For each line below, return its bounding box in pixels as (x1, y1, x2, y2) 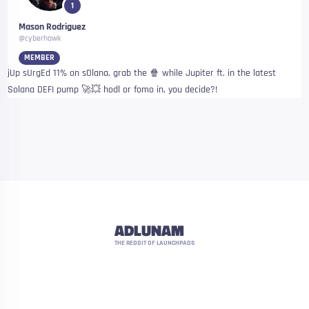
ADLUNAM (114, 219, 184, 242)
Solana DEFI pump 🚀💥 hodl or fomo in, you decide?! (8, 83, 218, 96)
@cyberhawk (18, 33, 61, 43)
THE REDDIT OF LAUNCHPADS (114, 239, 195, 247)
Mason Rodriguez (18, 21, 86, 33)
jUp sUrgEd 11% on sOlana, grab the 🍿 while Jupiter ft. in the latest (8, 67, 277, 79)
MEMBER (23, 52, 54, 63)
